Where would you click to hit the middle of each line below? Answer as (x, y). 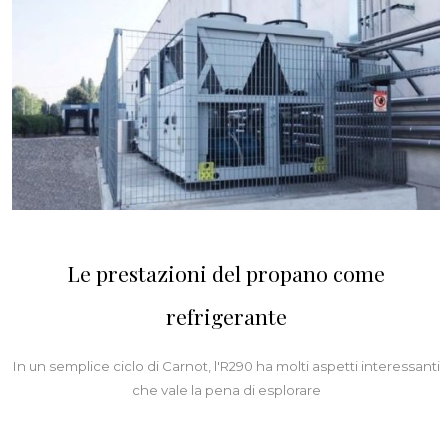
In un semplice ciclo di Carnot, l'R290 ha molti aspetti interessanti (226, 366)
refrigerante (226, 316)
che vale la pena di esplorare (226, 390)
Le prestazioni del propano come (226, 273)
